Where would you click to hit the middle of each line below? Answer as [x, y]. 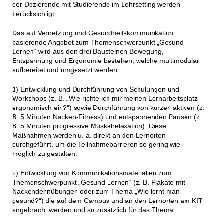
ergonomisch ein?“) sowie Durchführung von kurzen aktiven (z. [108, 107]
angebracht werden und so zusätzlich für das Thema [93, 209]
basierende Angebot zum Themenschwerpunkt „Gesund [98, 42]
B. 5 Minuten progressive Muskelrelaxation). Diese [89, 126]
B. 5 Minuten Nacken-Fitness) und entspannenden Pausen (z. [107, 116]
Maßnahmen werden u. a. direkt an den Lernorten [89, 135]
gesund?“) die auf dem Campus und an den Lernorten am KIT [107, 200]
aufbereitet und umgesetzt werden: [65, 70]
